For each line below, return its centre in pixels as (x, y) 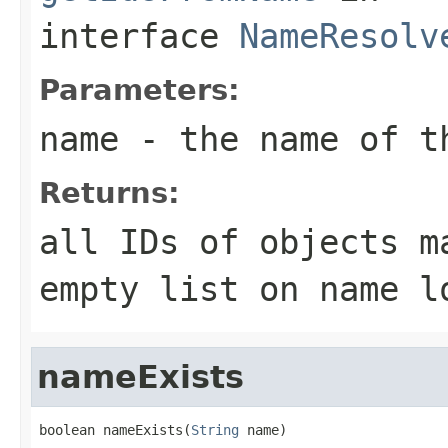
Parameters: (139, 89)
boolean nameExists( (115, 429)
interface (139, 35)
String (215, 429)
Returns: (109, 192)
